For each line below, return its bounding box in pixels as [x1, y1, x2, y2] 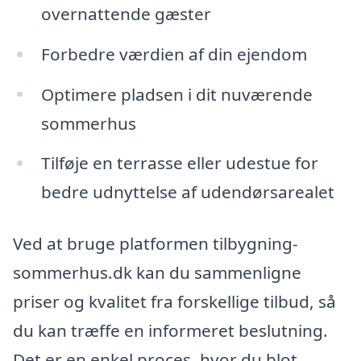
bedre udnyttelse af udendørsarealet [40, 180, 334, 204]
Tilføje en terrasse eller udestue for [40, 151, 318, 175]
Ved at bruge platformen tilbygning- [13, 232, 298, 255]
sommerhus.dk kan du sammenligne [13, 261, 301, 284]
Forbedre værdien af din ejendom [40, 42, 307, 65]
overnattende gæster [40, 2, 211, 25]
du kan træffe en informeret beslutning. [13, 319, 328, 342]
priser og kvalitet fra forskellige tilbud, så [13, 290, 336, 313]
